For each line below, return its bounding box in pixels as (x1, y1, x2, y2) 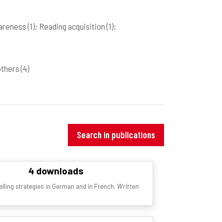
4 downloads (28, 165, 84, 176)
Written (116, 182, 139, 191)
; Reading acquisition (35, 21, 107, 31)
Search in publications (77, 129, 155, 141)
